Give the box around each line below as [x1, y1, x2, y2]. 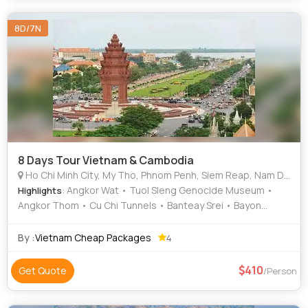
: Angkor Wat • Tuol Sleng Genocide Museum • [62, 184, 273, 197]
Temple [18, 214, 53, 227]
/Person [263, 265, 297, 277]
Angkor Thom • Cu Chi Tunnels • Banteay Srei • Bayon [18, 199, 261, 212]
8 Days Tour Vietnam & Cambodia [18, 153, 194, 168]
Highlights [18, 184, 62, 197]
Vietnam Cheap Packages [35, 231, 151, 244]
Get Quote [19, 264, 67, 277]
